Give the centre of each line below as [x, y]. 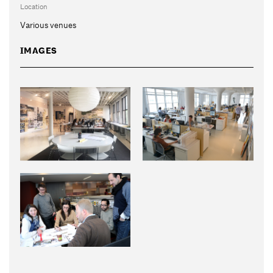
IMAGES [38, 51]
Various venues [48, 25]
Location [34, 6]
